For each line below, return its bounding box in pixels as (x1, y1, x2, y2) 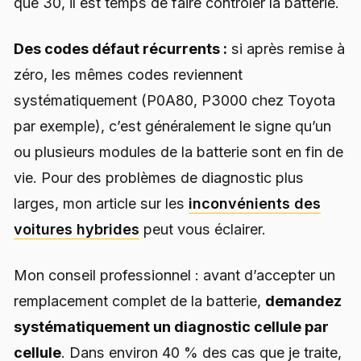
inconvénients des (189, 194, 321, 212)
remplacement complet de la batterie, (14, 292, 265, 309)
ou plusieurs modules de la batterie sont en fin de (14, 143, 343, 160)
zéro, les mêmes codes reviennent (14, 65, 243, 83)
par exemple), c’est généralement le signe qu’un (14, 117, 331, 135)
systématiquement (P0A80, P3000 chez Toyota (14, 91, 335, 109)
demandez (265, 292, 342, 309)
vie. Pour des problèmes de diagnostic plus (14, 168, 304, 186)
